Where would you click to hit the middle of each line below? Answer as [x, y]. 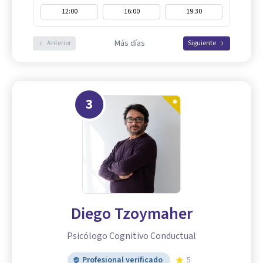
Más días [129, 43]
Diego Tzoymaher [131, 213]
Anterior [59, 43]
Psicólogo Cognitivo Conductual [131, 236]
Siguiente [202, 43]
